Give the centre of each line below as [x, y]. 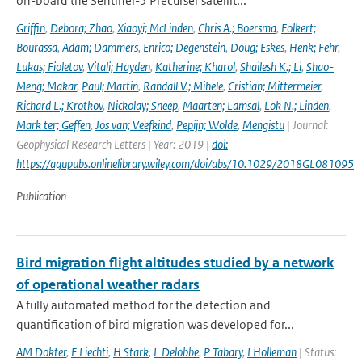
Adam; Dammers [100, 47]
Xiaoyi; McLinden [155, 28]
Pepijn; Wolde [207, 125]
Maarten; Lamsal [221, 105]
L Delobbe [176, 352]
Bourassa [37, 47]
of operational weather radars [108, 284]
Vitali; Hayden [119, 67]
